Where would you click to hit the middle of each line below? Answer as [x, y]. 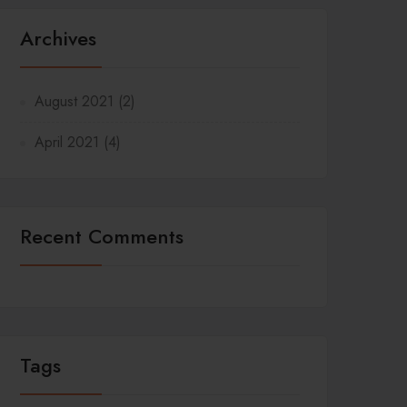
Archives [58, 38]
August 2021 [74, 101]
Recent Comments [102, 236]
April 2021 [67, 142]
